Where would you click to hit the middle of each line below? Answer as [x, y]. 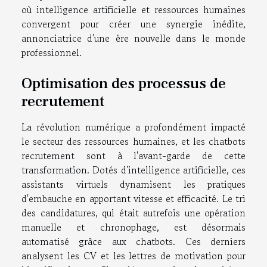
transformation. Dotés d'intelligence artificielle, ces [133, 170]
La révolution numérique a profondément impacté [133, 127]
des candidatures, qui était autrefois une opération [133, 212]
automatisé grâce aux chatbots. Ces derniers [133, 241]
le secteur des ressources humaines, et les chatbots [133, 141]
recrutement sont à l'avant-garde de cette [133, 155]
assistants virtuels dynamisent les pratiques [133, 184]
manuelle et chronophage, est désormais [133, 227]
